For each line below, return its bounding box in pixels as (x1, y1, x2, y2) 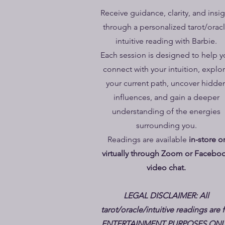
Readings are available (107, 135, 189, 144)
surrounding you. (136, 121, 197, 130)
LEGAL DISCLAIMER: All (124, 191, 209, 200)
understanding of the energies (112, 106, 220, 116)
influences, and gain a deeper (113, 92, 219, 102)
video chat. (147, 163, 186, 172)
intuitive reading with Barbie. (116, 36, 217, 46)
